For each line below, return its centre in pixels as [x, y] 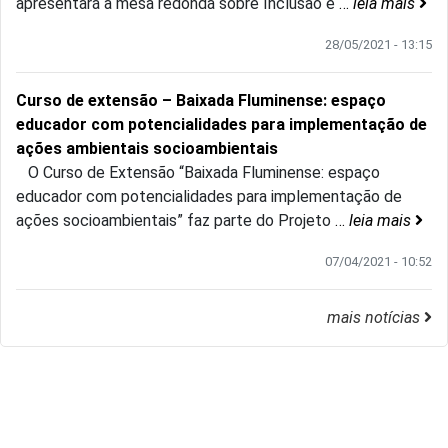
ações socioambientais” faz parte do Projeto [175, 221]
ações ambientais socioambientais [147, 149]
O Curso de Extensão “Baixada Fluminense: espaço [198, 173]
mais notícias [375, 318]
